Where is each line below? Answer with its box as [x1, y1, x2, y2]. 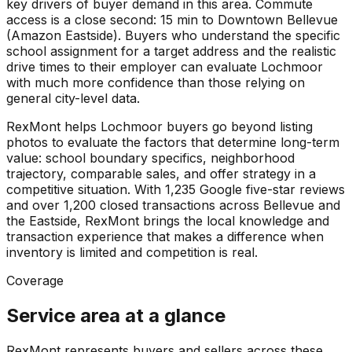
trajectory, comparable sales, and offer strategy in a [6, 166, 316, 182]
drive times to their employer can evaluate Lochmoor [6, 59, 323, 75]
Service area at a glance [6, 304, 225, 328]
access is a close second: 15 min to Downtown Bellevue [6, 12, 338, 28]
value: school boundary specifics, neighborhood [6, 150, 295, 167]
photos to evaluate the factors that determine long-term [6, 134, 339, 151]
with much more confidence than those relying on [6, 75, 305, 91]
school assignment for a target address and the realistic [6, 43, 336, 60]
